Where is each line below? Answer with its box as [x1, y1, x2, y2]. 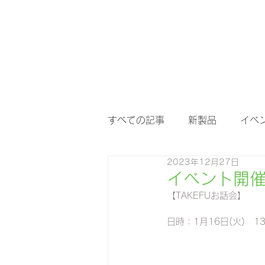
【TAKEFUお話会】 [167, 191, 246, 200]
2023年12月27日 [167, 158, 239, 166]
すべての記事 [108, 115, 164, 125]
